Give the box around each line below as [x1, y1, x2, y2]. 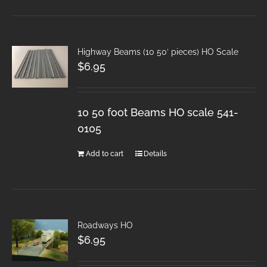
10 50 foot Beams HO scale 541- [77, 105, 239, 119]
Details [144, 149, 167, 158]
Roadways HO [77, 220, 133, 230]
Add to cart [86, 149, 124, 158]
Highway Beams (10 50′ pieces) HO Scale [77, 46, 239, 57]
